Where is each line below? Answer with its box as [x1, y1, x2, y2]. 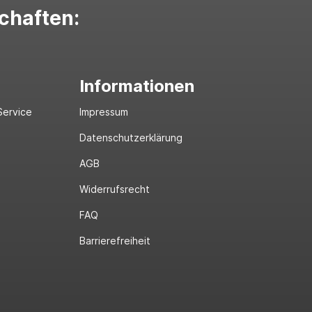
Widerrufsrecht [79, 182, 150, 195]
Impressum [79, 105, 128, 118]
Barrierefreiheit [79, 234, 150, 247]
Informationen [79, 75, 194, 96]
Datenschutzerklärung [79, 131, 182, 143]
